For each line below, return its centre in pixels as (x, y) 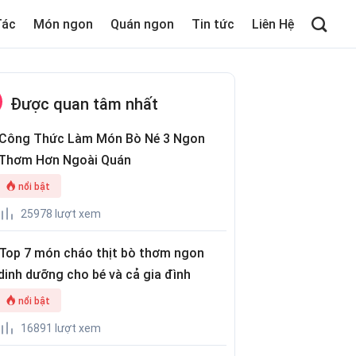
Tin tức (213, 24)
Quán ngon (142, 24)
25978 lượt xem (61, 214)
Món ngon (63, 24)
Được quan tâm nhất (85, 104)
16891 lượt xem (61, 328)
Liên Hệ (273, 24)
